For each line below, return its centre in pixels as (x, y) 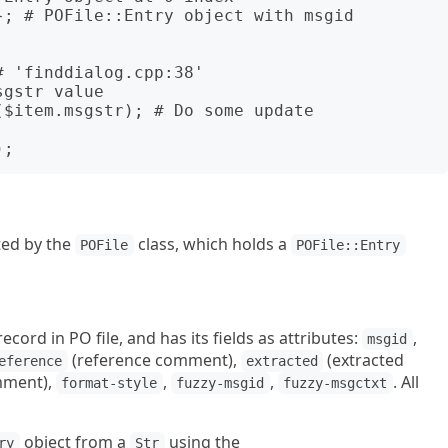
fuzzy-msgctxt (335, 383)
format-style (109, 383)
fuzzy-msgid (220, 383)
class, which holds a (212, 244)
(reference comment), (154, 360)
